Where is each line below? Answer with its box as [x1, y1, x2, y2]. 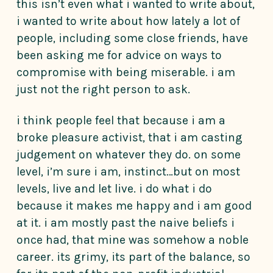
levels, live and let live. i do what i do [16, 182, 212, 196]
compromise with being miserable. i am [16, 65, 235, 80]
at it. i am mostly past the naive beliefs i [16, 216, 235, 230]
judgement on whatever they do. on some [16, 147, 241, 162]
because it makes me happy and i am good [16, 199, 252, 213]
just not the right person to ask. [16, 82, 190, 97]
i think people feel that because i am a [16, 113, 225, 128]
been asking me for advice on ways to [16, 48, 222, 63]
